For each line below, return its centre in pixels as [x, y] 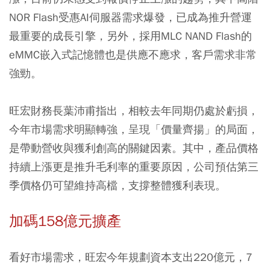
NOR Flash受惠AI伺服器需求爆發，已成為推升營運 [130, 17]
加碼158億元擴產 [65, 221]
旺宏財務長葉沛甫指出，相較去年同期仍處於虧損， [134, 110]
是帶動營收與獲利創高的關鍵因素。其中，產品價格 [134, 148]
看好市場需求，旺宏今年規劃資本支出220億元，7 [131, 257]
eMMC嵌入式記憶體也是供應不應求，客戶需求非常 [133, 54]
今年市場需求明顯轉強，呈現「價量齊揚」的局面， [134, 129]
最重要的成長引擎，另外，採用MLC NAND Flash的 [130, 36]
